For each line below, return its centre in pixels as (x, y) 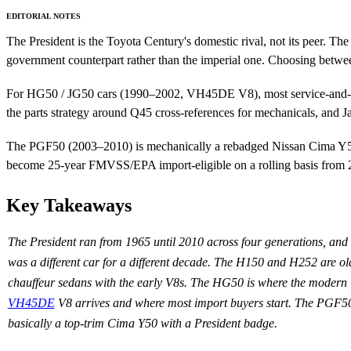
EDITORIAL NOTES (43, 16)
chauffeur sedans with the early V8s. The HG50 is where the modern (177, 283)
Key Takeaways (69, 206)
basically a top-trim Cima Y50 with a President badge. (142, 324)
